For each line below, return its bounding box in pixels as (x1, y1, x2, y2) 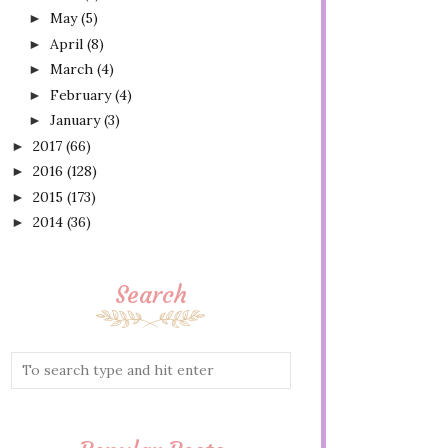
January (49, 111, 100, 129)
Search (115, 280, 187, 310)
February (49, 85, 111, 104)
